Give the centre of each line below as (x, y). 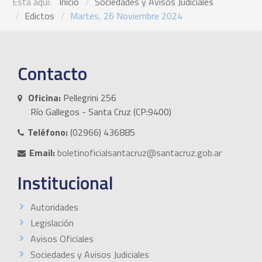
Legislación (52, 223)
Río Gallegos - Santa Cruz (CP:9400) (101, 111)
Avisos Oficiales (62, 238)
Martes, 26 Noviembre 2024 (126, 15)
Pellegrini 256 (89, 97)
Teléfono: (48, 132)
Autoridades (54, 207)
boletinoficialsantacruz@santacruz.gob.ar (139, 152)
